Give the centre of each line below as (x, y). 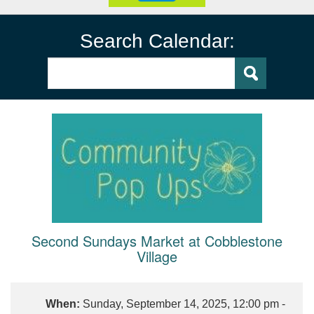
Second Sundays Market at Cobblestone (157, 240)
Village (157, 256)
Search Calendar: (157, 41)
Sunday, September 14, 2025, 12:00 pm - (184, 303)
